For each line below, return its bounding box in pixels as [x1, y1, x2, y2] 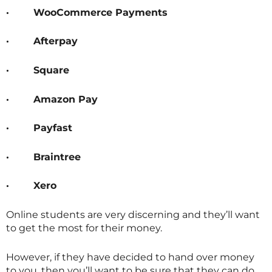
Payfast [33, 122, 72, 134]
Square [33, 64, 69, 76]
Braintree [33, 151, 81, 163]
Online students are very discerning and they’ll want [6, 208, 260, 220]
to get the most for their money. [6, 222, 162, 234]
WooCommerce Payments [33, 6, 168, 18]
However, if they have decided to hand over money [6, 251, 254, 263]
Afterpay [33, 35, 78, 47]
